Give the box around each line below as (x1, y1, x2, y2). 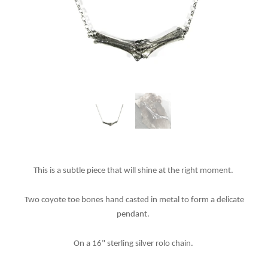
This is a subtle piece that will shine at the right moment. (33, 166, 235, 176)
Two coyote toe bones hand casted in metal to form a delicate (24, 196, 244, 205)
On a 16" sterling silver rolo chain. (73, 239, 195, 249)
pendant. (117, 210, 151, 220)
